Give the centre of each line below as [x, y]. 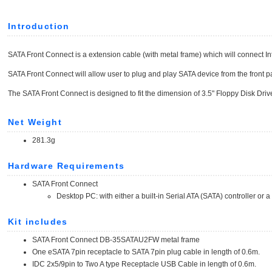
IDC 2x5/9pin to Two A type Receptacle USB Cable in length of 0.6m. [144, 264]
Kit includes [38, 222]
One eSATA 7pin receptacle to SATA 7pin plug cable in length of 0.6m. [146, 252]
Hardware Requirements [66, 166]
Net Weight [35, 122]
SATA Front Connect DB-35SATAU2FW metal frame [116, 240]
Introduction [39, 26]
